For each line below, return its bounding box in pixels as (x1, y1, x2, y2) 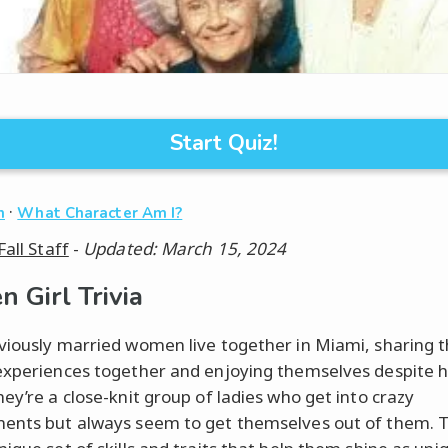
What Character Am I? (17, 203, 183, 224)
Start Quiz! (170, 128, 278, 159)
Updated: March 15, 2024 (83, 237, 287, 261)
